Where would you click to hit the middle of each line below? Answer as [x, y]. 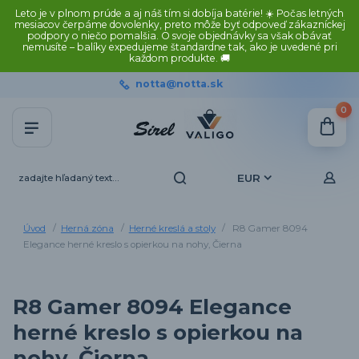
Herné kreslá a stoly [172, 229]
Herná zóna [87, 229]
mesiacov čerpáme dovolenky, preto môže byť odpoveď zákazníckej [179, 24]
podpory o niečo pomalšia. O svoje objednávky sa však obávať [179, 36]
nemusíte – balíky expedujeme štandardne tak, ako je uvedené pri [179, 47]
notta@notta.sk [179, 83]
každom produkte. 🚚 [179, 58]
